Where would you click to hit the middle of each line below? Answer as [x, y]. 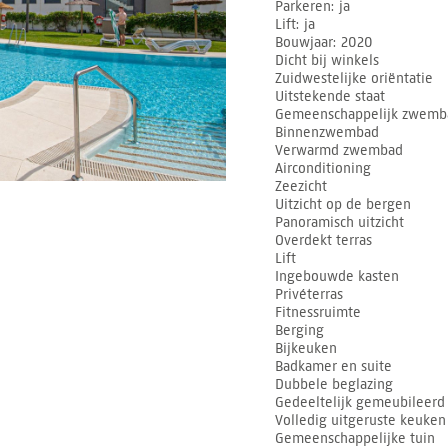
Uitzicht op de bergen [343, 204]
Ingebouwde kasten [337, 276]
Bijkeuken [306, 348]
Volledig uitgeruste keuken [360, 420]
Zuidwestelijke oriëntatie [354, 78]
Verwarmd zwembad [339, 150]
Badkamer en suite [333, 366]
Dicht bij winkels [327, 60]
